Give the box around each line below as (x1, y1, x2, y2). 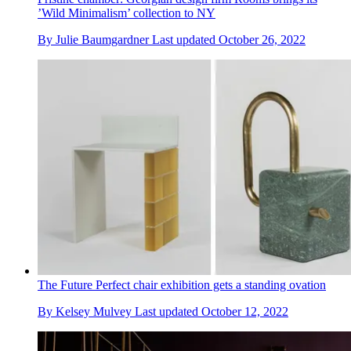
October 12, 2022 (201, 304, 288, 318)
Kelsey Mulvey (56, 304, 132, 318)
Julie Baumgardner (56, 32, 149, 46)
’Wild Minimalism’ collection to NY (38, 5, 215, 20)
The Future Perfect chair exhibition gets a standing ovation (38, 277, 326, 291)
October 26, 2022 (219, 32, 306, 46)
